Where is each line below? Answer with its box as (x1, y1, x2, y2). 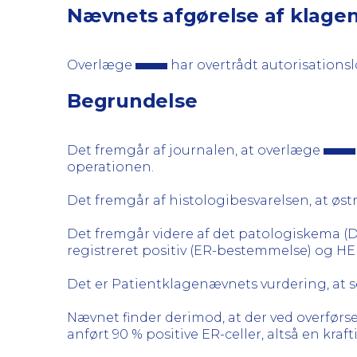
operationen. (67, 159, 154, 175)
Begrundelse (67, 89, 198, 112)
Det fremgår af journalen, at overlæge (67, 143, 324, 158)
